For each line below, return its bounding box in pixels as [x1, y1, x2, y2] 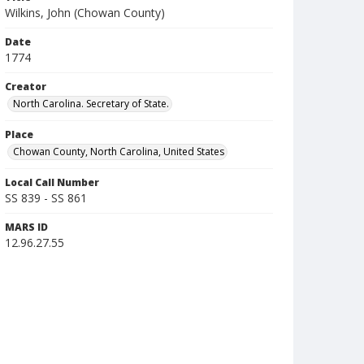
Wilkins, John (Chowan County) [5, 5, 165, 20]
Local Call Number [5, 175, 99, 189]
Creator [5, 80, 46, 93]
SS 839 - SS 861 [5, 190, 87, 206]
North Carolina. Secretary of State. [13, 97, 169, 110]
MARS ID [5, 220, 48, 234]
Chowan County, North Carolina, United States [13, 145, 224, 158]
